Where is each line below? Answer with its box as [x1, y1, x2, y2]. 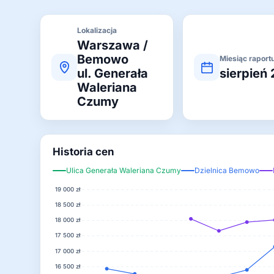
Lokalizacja [77, 26, 117, 35]
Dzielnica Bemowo [194, 166, 259, 175]
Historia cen [53, 146, 114, 158]
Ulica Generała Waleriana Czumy [66, 166, 181, 175]
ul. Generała [77, 66, 148, 81]
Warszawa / [77, 38, 148, 53]
